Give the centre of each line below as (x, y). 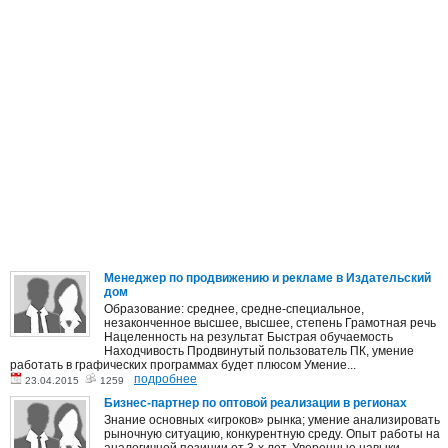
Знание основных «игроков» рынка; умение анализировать (272, 420)
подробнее (165, 379)
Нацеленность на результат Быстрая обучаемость (248, 337)
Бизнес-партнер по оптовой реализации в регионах (255, 403)
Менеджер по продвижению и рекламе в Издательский (267, 278)
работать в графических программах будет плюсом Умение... (183, 365)
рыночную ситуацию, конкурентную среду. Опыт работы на (272, 434)
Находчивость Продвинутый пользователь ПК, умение (259, 351)
